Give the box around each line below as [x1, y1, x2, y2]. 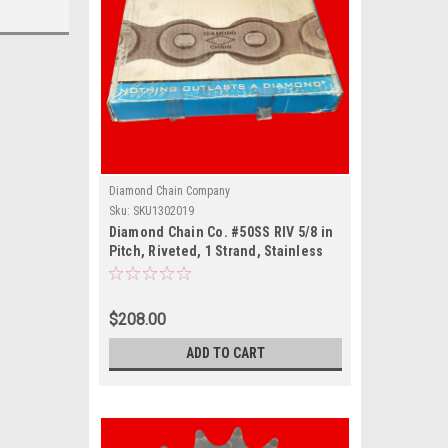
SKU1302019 [132, 204, 194, 218]
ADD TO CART [185, 345, 265, 361]
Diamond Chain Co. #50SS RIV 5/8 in [108, 224, 333, 240]
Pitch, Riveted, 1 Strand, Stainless [108, 243, 324, 259]
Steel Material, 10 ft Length [108, 262, 280, 278]
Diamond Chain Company [108, 184, 230, 198]
